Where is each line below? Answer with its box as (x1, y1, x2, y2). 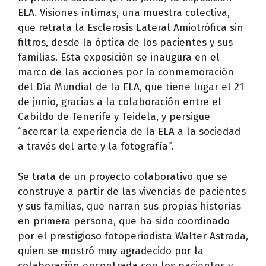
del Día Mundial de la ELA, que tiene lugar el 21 (18, 81, 244, 94)
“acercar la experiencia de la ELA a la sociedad (18, 125, 240, 138)
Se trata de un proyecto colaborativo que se (18, 170, 227, 183)
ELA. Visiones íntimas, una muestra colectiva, (18, 7, 230, 20)
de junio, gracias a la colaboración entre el (18, 96, 221, 109)
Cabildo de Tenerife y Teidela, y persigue (18, 110, 210, 123)
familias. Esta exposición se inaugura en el (18, 51, 220, 64)
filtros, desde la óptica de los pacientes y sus (18, 36, 233, 49)
